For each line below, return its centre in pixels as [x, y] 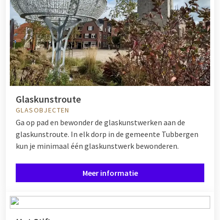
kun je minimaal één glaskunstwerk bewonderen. [97, 146]
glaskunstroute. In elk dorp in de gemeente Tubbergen [107, 134]
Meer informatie [110, 173]
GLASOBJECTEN [43, 110]
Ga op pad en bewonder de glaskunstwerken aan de [100, 123]
